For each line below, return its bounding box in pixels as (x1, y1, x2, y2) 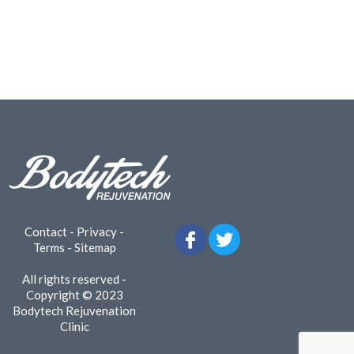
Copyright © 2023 (25, 287, 123, 302)
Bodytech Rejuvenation (13, 303, 137, 318)
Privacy (77, 224, 118, 239)
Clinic (59, 318, 89, 333)
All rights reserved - (22, 271, 127, 286)
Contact (24, 224, 68, 239)
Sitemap (73, 239, 116, 254)
